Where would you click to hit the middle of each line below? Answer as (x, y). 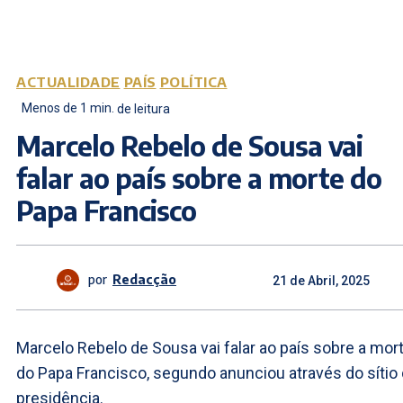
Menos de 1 (54, 108)
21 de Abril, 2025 (321, 280)
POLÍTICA (193, 82)
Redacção (144, 280)
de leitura (143, 108)
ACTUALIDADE (68, 82)
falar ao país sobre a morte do (199, 178)
